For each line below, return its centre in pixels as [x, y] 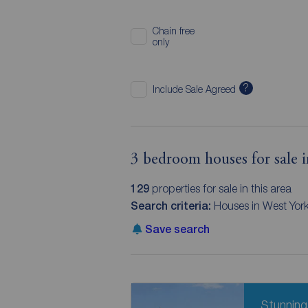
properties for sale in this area [220, 188]
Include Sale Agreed [194, 89]
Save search [177, 229]
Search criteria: [172, 206]
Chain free [173, 30]
